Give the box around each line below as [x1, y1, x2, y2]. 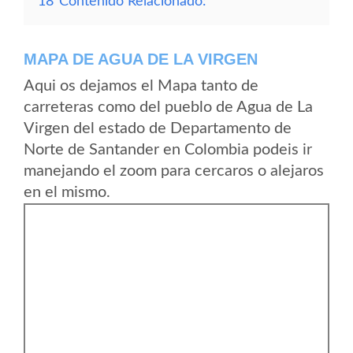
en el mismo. [24, 184, 110, 200]
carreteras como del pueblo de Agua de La [24, 99, 313, 115]
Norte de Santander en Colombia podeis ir [24, 142, 312, 158]
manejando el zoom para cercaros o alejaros [24, 163, 324, 179]
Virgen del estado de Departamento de [24, 121, 292, 136]
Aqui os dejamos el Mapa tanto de [24, 78, 258, 94]
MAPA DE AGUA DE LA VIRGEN [24, 50, 258, 68]
